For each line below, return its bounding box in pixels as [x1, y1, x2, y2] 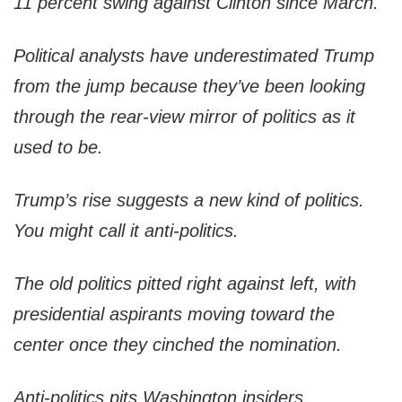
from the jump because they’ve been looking [13, 76, 365, 97]
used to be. [13, 137, 103, 158]
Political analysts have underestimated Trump [13, 46, 374, 66]
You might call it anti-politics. [13, 221, 239, 241]
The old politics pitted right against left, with [13, 274, 356, 294]
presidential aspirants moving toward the [13, 304, 335, 325]
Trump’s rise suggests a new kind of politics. [13, 190, 364, 211]
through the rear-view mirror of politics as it [13, 107, 355, 127]
